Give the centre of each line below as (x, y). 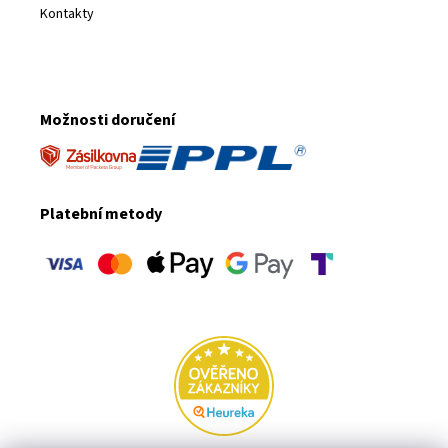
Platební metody (101, 213)
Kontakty (67, 13)
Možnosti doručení (107, 119)
